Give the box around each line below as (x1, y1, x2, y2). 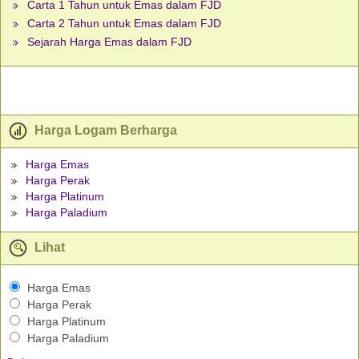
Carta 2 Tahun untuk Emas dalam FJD (27, 17, 221, 30)
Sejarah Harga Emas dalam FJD (27, 35, 192, 49)
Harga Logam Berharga (31, 123, 177, 138)
